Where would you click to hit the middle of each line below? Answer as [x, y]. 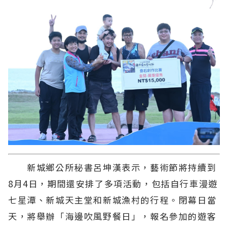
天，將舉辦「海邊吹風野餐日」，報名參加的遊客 [112, 216]
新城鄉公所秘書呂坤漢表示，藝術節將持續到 [112, 167]
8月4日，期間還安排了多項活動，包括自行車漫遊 [113, 183]
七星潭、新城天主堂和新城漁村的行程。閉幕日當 [112, 199]
